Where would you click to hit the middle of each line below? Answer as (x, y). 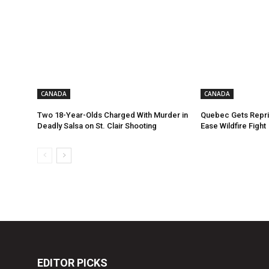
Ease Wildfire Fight (234, 126)
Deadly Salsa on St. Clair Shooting (97, 126)
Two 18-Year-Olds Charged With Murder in (113, 115)
